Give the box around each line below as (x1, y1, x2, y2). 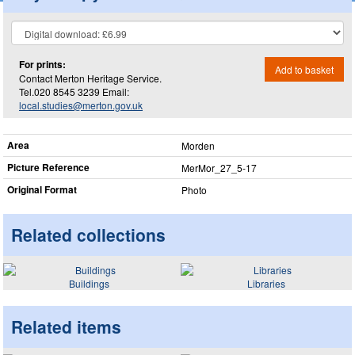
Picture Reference (7, 160, 90, 174)
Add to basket (275, 62, 334, 76)
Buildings (68, 276, 109, 290)
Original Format (7, 182, 77, 197)
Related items (11, 314, 121, 338)
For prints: (19, 56, 66, 71)
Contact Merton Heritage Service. (19, 71, 162, 85)
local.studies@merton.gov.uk (19, 97, 143, 112)
